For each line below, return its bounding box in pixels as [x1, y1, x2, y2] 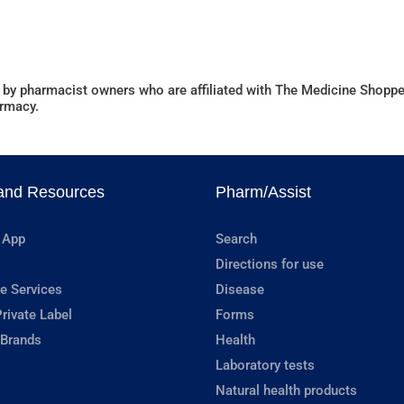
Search [216, 231, 257, 248]
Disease [216, 281, 264, 298]
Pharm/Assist [216, 183, 311, 202]
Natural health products [216, 382, 357, 399]
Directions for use [216, 256, 324, 273]
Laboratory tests [216, 357, 315, 374]
